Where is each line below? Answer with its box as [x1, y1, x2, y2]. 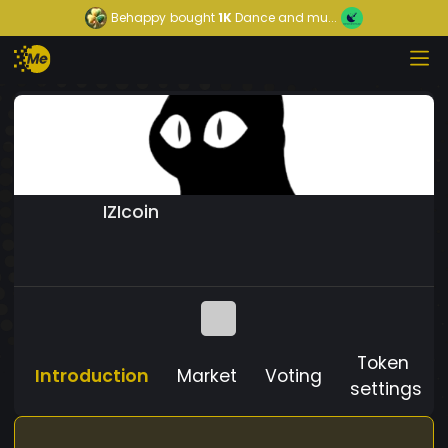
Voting [265, 363, 322, 388]
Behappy [111, 9, 166, 26]
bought [170, 9, 215, 26]
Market [177, 363, 237, 388]
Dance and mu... [235, 9, 337, 26]
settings [350, 376, 422, 401]
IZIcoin [103, 199, 159, 224]
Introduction [35, 363, 149, 388]
